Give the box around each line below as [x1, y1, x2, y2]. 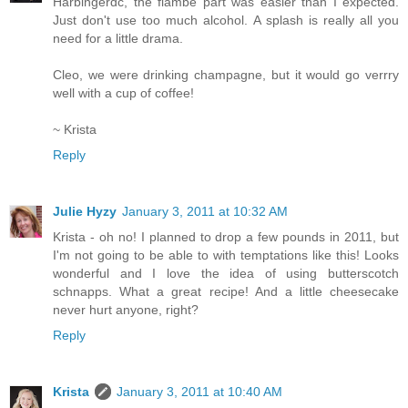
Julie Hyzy [53, 204, 117, 219]
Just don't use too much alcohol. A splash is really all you [53, 13, 399, 28]
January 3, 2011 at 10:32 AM [122, 204, 288, 219]
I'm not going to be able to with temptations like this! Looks [53, 248, 399, 263]
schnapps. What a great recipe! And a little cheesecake [53, 284, 399, 300]
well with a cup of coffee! [53, 86, 194, 101]
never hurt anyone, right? [53, 302, 199, 318]
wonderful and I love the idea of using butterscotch [53, 266, 399, 281]
